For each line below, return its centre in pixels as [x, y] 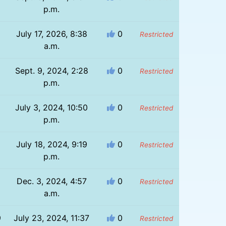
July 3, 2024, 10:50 [52, 107]
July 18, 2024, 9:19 [51, 144]
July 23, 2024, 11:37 [52, 218]
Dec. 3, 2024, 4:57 [51, 181]
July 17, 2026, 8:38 [51, 34]
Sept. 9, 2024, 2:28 [51, 70]
